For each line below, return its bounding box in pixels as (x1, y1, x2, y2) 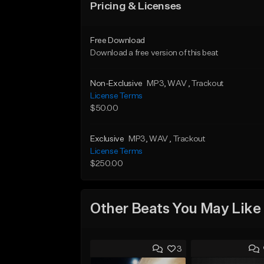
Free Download (90, 37, 145, 45)
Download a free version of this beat (90, 49, 219, 57)
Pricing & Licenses (90, 1, 181, 12)
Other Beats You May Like (90, 202, 261, 216)
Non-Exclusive (90, 80, 143, 88)
